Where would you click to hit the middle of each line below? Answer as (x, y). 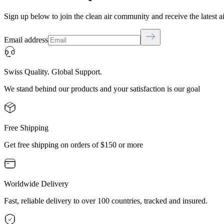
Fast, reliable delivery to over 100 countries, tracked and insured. (106, 201)
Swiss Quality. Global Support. (53, 72)
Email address (26, 40)
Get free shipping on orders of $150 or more (73, 145)
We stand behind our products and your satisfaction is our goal (102, 89)
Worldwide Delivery (36, 184)
